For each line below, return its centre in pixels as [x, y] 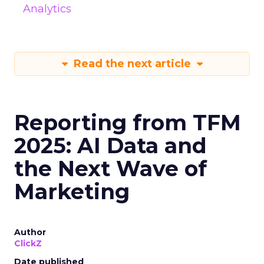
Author [30, 232]
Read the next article [132, 64]
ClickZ [28, 243]
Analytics [47, 9]
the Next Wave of [110, 169]
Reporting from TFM [128, 123]
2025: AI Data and [110, 146]
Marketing [72, 192]
